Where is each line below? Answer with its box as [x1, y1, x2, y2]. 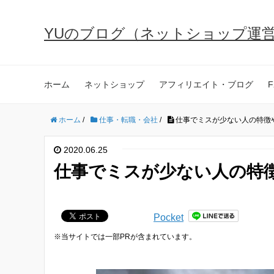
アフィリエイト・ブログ [159, 80, 253, 89]
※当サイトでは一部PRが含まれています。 [54, 232, 196, 241]
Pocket [154, 212, 183, 223]
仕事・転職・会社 [99, 116, 158, 124]
